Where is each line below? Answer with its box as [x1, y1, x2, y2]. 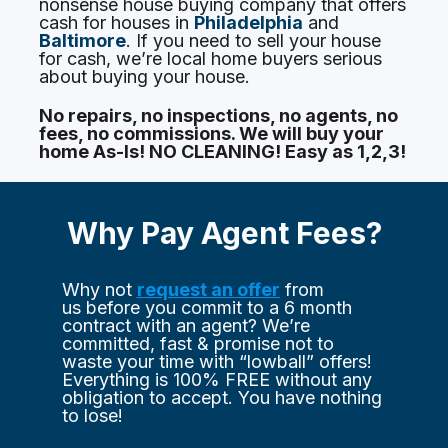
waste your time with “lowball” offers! [61, 351, 372, 373]
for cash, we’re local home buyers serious [39, 47, 383, 69]
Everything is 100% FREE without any [61, 369, 372, 391]
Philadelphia [194, 11, 304, 33]
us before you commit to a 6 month [61, 297, 352, 319]
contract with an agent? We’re [61, 315, 310, 337]
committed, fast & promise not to [61, 333, 334, 355]
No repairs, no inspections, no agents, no [39, 104, 399, 126]
